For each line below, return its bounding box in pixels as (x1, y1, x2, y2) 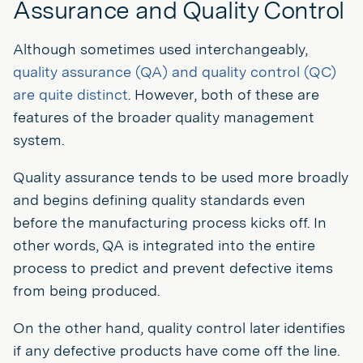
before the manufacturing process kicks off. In (13, 214, 327, 231)
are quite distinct (13, 86, 128, 103)
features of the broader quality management (13, 109, 314, 126)
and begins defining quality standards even (13, 191, 305, 208)
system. (13, 131, 64, 148)
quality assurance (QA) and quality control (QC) (13, 63, 336, 80)
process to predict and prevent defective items (13, 259, 333, 276)
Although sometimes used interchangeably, (13, 41, 308, 58)
